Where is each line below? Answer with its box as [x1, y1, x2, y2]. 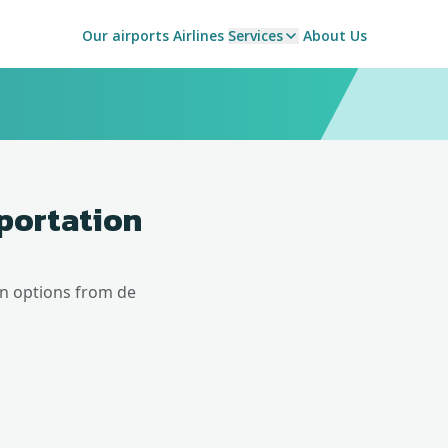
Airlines [172, 26, 224, 45]
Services [227, 26, 283, 45]
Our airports [81, 26, 169, 45]
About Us [302, 26, 367, 45]
